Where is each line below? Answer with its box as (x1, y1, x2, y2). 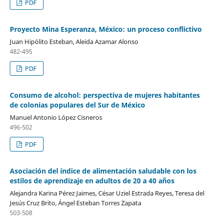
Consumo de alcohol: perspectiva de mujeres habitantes (9, 90, 200, 100)
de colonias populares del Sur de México (9, 100, 145, 110)
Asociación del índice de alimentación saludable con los (9, 166, 197, 176)
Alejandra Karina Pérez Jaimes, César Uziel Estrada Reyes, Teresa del (9, 189, 204, 198)
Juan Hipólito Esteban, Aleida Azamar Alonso (9, 37, 138, 46)
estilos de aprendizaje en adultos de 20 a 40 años (9, 176, 175, 186)
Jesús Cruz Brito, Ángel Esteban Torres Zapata (9, 198, 141, 208)
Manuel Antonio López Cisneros (9, 113, 102, 122)
